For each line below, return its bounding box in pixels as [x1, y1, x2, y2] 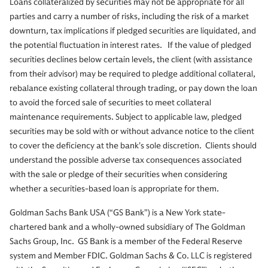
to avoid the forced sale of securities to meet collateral [10, 98, 211, 108]
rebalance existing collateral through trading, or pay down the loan [10, 83, 257, 94]
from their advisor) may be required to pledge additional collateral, [10, 69, 255, 80]
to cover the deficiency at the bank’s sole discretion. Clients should [10, 141, 257, 151]
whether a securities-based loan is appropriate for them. [10, 184, 219, 194]
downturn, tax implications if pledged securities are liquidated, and [10, 26, 256, 36]
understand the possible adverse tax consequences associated [10, 155, 242, 166]
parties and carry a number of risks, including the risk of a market [10, 11, 249, 22]
